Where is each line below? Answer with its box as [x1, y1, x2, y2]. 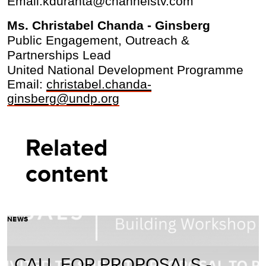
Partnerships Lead [7, 48, 111, 63]
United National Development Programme [7, 63, 243, 78]
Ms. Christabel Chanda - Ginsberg [7, 18, 210, 33]
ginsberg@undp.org [7, 91, 119, 106]
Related [26, 130, 114, 166]
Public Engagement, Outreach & [7, 33, 189, 48]
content [26, 156, 109, 192]
